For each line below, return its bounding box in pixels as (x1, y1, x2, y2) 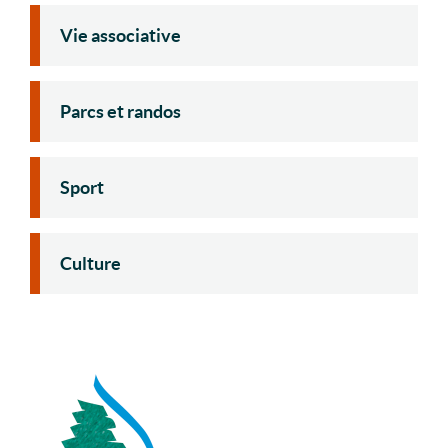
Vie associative (60, 24, 181, 46)
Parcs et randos (60, 100, 181, 122)
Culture (60, 252, 121, 274)
